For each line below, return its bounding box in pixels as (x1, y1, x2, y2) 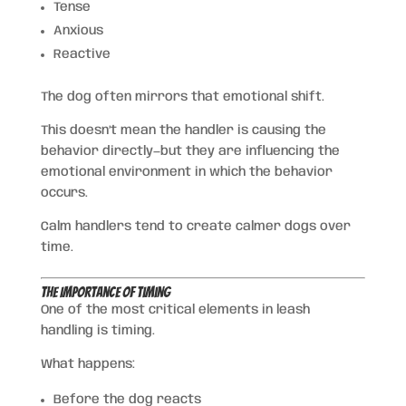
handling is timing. (40, 324, 155, 337)
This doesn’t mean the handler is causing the (40, 123, 326, 137)
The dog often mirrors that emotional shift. (40, 90, 324, 103)
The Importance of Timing (40, 284, 170, 300)
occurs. (40, 186, 88, 199)
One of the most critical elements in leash (40, 303, 310, 316)
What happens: (40, 357, 135, 371)
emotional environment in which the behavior (40, 165, 333, 179)
